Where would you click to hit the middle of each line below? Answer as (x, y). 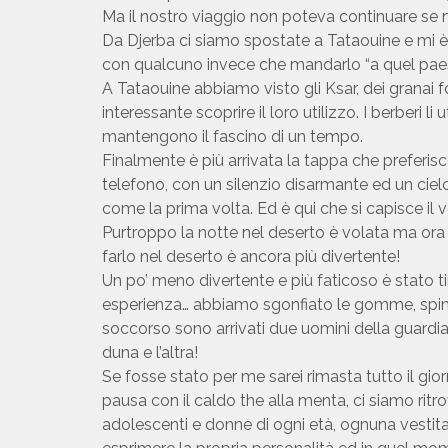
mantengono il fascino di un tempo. (232, 137)
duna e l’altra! (150, 353)
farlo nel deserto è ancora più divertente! (251, 257)
